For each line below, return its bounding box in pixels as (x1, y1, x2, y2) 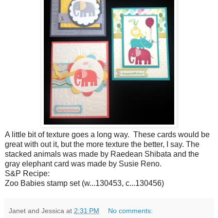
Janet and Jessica (9, 207, 64, 215)
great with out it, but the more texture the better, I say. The (5, 140, 200, 149)
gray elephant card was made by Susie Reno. (5, 160, 162, 168)
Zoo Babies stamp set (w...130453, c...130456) (5, 179, 164, 188)
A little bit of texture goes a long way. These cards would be (5, 130, 210, 139)
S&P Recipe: (5, 169, 50, 178)
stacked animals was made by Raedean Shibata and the (5, 150, 199, 159)
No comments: (108, 207, 153, 215)
